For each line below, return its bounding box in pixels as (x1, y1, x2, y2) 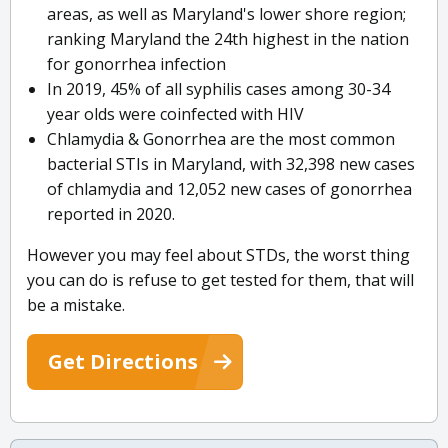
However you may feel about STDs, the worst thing (27, 244, 410, 267)
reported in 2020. (47, 203, 175, 226)
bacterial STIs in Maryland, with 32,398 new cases (47, 153, 415, 176)
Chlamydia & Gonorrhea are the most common (47, 128, 395, 151)
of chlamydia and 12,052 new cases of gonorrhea (47, 178, 412, 201)
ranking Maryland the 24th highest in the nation (47, 28, 409, 51)
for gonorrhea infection (47, 53, 226, 76)
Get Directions (48, 348, 198, 376)
